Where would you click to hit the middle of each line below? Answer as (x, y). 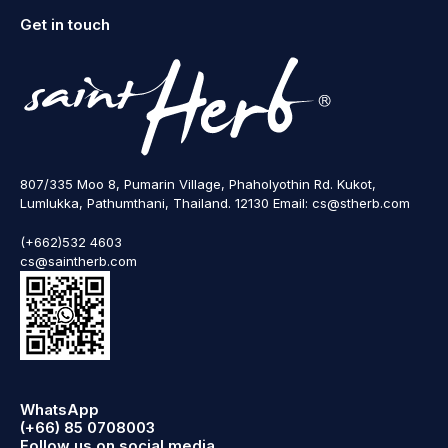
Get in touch (65, 24)
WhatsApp (59, 409)
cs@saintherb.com (78, 261)
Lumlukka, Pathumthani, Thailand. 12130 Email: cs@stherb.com (215, 203)
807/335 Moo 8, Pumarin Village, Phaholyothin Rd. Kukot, (198, 184)
